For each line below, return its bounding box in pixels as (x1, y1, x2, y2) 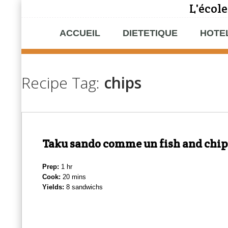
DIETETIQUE (123, 28, 178, 38)
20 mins (61, 173, 86, 181)
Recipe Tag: (21, 72, 100, 93)
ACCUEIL (60, 28, 100, 38)
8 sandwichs (64, 183, 103, 191)
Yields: (42, 183, 64, 191)
